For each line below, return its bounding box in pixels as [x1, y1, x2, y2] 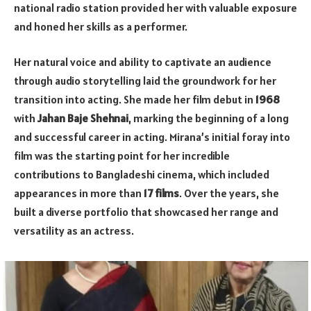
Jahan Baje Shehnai [37, 111, 128, 126]
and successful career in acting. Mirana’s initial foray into [14, 130, 290, 144]
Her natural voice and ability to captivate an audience [14, 55, 271, 69]
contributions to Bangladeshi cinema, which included [14, 167, 269, 182]
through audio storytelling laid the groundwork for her [14, 74, 276, 88]
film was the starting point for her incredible [14, 149, 230, 163]
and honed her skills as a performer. [14, 19, 187, 33]
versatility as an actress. [14, 224, 134, 238]
